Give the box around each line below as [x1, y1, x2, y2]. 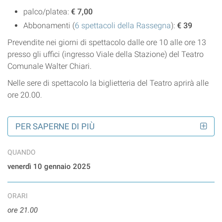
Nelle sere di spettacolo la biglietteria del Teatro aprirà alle [7, 78, 209, 88]
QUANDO [7, 148, 36, 156]
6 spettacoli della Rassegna [75, 21, 171, 31]
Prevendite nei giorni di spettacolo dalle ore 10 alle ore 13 [7, 38, 206, 48]
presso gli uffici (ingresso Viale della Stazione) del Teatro [7, 50, 204, 59]
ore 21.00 [7, 205, 38, 215]
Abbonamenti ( [23, 21, 75, 31]
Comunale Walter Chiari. [7, 61, 92, 71]
